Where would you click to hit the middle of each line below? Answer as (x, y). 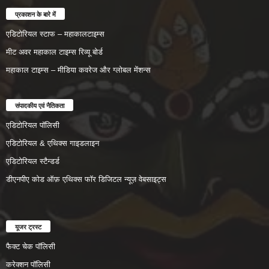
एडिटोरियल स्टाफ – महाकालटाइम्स (55, 34)
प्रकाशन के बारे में (35, 14)
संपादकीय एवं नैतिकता (40, 105)
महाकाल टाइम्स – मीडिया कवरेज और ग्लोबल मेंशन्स (78, 70)
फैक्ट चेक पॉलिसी (31, 246)
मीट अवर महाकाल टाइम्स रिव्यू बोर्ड (54, 52)
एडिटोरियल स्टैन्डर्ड (33, 161)
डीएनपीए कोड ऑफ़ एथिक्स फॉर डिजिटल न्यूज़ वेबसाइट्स (86, 179)
